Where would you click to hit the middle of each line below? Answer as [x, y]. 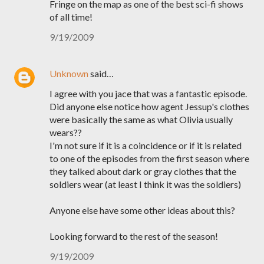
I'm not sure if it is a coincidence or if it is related [146, 145]
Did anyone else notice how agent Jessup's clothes [149, 106]
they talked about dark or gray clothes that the [143, 171]
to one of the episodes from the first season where [149, 158]
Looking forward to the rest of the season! [134, 236]
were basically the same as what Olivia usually [141, 119]
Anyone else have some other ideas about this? [142, 210]
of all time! [71, 17]
